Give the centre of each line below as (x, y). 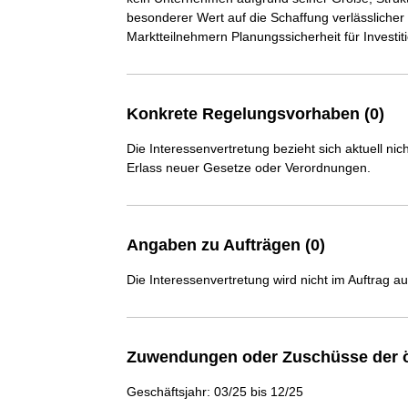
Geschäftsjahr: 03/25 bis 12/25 (214, 392)
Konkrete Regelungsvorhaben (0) (255, 114)
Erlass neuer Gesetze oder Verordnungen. (248, 168)
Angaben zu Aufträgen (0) (225, 245)
